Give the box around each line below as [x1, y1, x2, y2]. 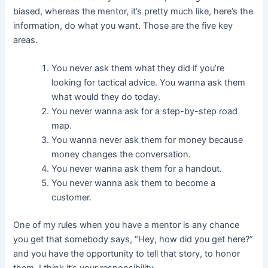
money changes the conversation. [51, 149, 191, 160]
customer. [51, 192, 92, 203]
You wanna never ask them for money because [51, 135, 243, 145]
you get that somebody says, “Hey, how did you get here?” [13, 233, 254, 245]
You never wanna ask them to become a [51, 178, 216, 188]
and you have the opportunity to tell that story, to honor [13, 248, 240, 259]
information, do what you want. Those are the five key [13, 20, 233, 31]
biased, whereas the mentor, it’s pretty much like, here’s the [13, 5, 254, 17]
